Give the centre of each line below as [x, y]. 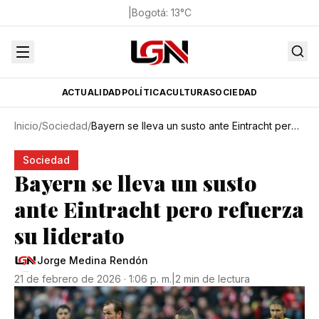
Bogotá [148, 12]
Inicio [26, 126]
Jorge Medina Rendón [93, 260]
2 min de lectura [213, 279]
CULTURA [188, 92]
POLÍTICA [143, 92]
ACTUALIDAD [91, 92]
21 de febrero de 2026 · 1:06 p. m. [93, 279]
